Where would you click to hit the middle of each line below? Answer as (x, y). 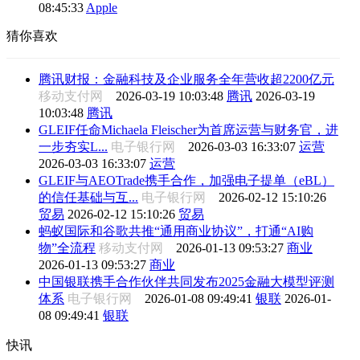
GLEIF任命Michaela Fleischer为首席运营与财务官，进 (188, 129)
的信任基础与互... (88, 197)
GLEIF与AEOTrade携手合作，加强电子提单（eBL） (186, 180)
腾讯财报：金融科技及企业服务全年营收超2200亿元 (186, 79)
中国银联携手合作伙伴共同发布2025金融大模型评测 (186, 281)
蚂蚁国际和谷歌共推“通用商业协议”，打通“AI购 (176, 231)
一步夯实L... (73, 146)
